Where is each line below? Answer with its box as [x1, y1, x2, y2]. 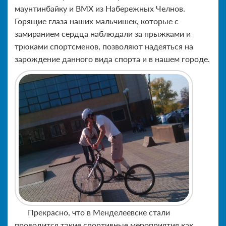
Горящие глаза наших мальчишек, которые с [15, 16, 179, 26]
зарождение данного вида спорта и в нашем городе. [15, 53, 210, 64]
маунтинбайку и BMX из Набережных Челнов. [15, 3, 185, 13]
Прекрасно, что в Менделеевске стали [28, 207, 170, 217]
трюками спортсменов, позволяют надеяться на [15, 41, 193, 51]
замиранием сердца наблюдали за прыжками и [15, 28, 191, 38]
